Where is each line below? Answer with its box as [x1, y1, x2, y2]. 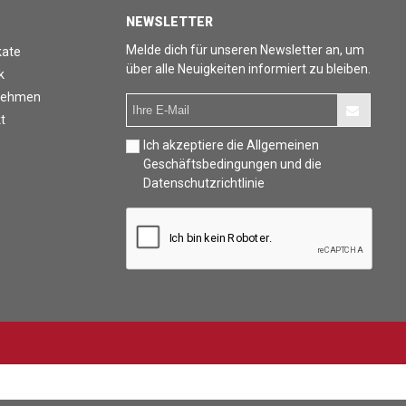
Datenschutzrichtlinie [143, 176, 265, 190]
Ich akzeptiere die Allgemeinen [143, 138, 319, 152]
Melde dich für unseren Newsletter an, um [126, 43, 364, 57]
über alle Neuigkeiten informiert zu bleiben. [126, 62, 371, 76]
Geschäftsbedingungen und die [143, 157, 322, 171]
